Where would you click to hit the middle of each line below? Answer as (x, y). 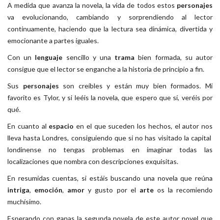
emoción (49, 190)
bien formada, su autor (174, 57)
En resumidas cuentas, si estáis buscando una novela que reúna (110, 178)
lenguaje (49, 57)
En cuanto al (28, 126)
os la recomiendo (183, 190)
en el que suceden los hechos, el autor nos (143, 126)
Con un (21, 57)
